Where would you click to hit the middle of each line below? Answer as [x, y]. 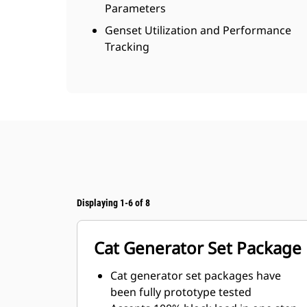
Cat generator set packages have [196, 275]
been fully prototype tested [181, 292]
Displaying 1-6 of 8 [113, 203]
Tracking [127, 47]
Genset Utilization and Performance [198, 30]
